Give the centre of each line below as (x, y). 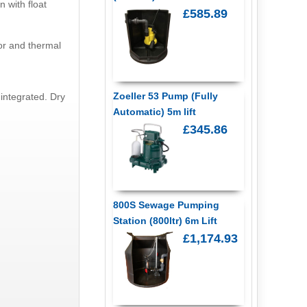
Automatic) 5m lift (154, 111)
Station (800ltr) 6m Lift (165, 220)
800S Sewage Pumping (166, 205)
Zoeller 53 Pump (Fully (165, 96)
